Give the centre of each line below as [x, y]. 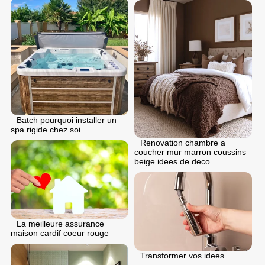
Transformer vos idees [182, 256]
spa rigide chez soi [46, 130]
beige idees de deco [172, 162]
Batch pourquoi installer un [67, 120]
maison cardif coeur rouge [60, 233]
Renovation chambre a [183, 143]
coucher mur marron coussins [190, 152]
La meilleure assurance [60, 224]
